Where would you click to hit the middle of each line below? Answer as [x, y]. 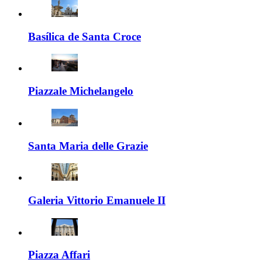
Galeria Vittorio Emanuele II [97, 200]
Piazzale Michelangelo [81, 91]
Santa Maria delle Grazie [88, 146]
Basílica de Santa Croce [85, 36]
